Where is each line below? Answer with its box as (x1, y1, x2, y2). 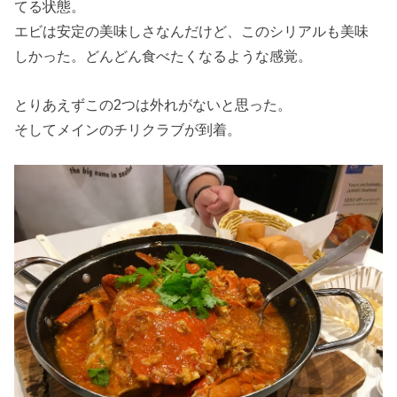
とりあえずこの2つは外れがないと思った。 (14, 96, 292, 113)
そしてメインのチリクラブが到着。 (14, 121, 242, 137)
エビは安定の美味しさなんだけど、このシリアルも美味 (14, 23, 370, 40)
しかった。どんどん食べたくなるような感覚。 (14, 48, 313, 65)
